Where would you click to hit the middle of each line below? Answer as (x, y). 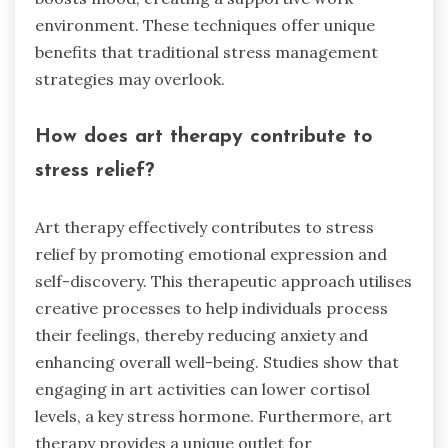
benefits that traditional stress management (206, 52)
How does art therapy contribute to (204, 136)
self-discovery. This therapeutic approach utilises (223, 281)
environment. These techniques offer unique (205, 25)
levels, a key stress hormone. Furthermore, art (213, 416)
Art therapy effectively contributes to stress (204, 227)
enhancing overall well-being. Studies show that (217, 362)
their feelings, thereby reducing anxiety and (201, 335)
